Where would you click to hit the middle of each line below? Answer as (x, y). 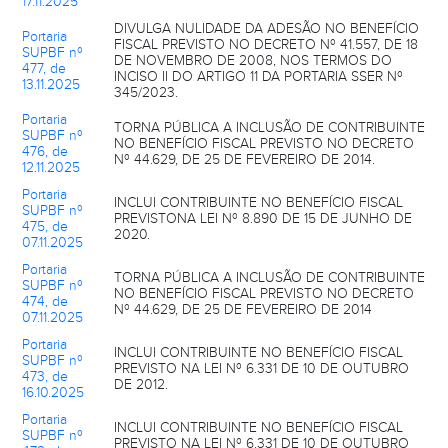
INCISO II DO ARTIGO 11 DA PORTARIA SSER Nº (258, 76)
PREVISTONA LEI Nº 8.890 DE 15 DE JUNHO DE (263, 218)
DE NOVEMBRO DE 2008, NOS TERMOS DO (253, 60)
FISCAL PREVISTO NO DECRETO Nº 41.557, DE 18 (266, 44)
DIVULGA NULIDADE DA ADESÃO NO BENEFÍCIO (266, 28)
